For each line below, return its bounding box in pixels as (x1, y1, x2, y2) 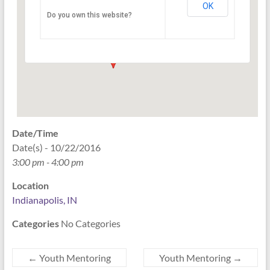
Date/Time (11, 127, 58, 139)
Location (11, 180, 49, 191)
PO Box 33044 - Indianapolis (69, 12, 165, 21)
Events (69, 23, 92, 32)
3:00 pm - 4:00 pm (11, 156, 84, 168)
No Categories (58, 218, 121, 229)
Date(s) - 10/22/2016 (11, 142, 101, 153)
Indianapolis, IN (11, 194, 77, 206)
